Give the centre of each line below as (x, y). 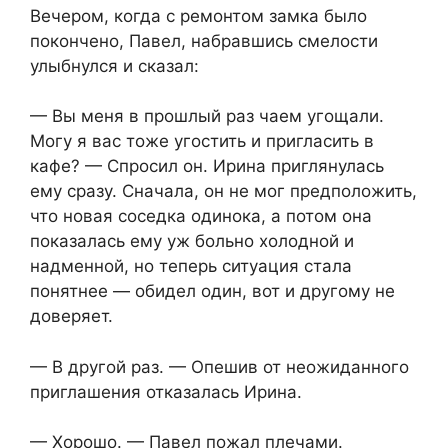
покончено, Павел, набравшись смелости (204, 40)
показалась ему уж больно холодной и (192, 241)
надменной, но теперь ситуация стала (191, 266)
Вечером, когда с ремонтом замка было (198, 15)
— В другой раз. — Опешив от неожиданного (219, 366)
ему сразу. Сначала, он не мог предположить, (223, 191)
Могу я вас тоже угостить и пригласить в (202, 141)
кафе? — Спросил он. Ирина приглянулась (207, 166)
